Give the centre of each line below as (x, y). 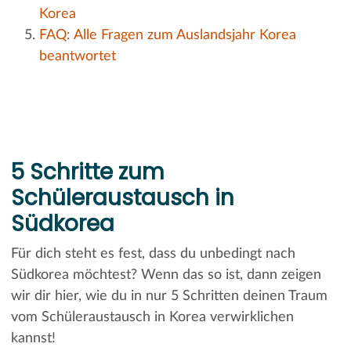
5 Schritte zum (87, 172)
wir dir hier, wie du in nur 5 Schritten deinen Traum (169, 296)
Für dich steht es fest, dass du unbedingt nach (153, 253)
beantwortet (77, 56)
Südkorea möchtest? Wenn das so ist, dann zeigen (166, 275)
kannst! (33, 338)
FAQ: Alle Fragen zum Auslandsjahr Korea (167, 35)
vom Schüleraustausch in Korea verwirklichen (152, 317)
